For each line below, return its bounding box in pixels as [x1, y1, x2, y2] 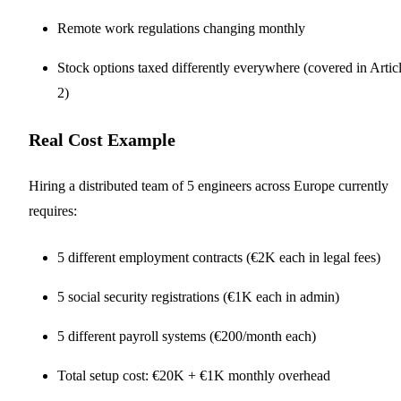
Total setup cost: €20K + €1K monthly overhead [57, 367, 330, 383]
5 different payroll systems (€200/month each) [57, 328, 316, 344]
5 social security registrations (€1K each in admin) [57, 288, 339, 304]
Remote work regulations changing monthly [57, 20, 305, 36]
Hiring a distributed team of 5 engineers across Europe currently [29, 177, 388, 193]
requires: [29, 202, 77, 218]
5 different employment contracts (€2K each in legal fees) [57, 249, 380, 265]
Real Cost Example [29, 129, 175, 149]
